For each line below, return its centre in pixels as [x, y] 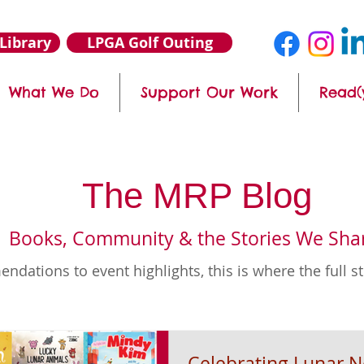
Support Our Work [209, 92]
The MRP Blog [197, 195]
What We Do [54, 92]
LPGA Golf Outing [149, 43]
